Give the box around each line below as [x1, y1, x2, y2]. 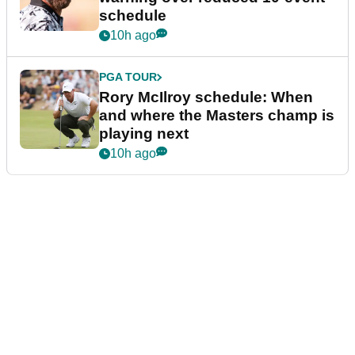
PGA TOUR [99, 71, 157, 84]
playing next [99, 125, 189, 143]
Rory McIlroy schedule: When [99, 89, 313, 106]
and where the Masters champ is [99, 107, 334, 124]
